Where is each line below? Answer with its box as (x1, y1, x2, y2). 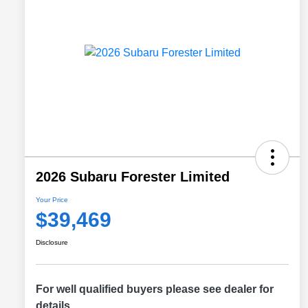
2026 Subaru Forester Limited (36, 169, 230, 185)
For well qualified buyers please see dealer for (36, 283, 274, 296)
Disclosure (36, 239, 68, 247)
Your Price (36, 196, 68, 204)
